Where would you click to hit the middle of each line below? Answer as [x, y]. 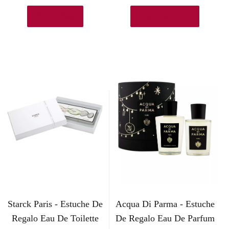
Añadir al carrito [165, 16]
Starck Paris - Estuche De [55, 204]
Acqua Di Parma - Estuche [165, 204]
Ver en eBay [55, 16]
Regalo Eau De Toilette [55, 218]
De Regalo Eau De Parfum [165, 218]
